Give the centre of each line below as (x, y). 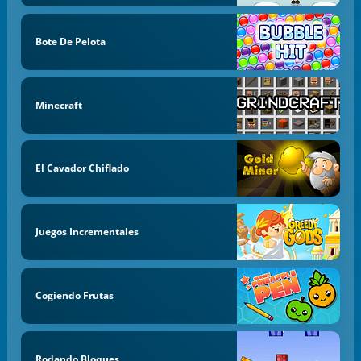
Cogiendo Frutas (74, 295)
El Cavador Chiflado (82, 168)
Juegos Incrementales (87, 232)
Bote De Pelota (70, 41)
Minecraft (58, 105)
